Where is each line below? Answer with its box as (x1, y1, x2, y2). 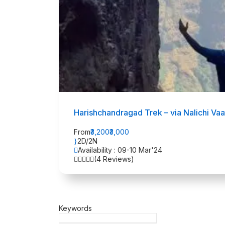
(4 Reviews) (94, 154, 134, 163)
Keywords (59, 203, 92, 212)
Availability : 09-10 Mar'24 (78, 145, 162, 154)
